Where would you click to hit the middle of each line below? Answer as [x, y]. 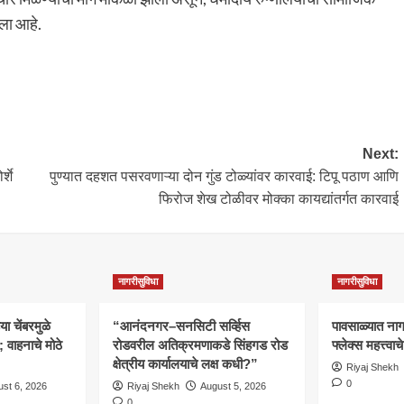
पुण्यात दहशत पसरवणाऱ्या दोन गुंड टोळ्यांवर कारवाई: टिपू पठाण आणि [224, 176]
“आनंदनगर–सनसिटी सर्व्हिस [181, 326]
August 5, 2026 [233, 386]
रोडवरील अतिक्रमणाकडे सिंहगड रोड [200, 344]
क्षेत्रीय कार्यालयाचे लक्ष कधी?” [185, 363]
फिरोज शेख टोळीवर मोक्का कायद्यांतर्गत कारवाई [278, 198]
